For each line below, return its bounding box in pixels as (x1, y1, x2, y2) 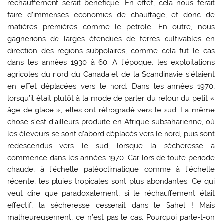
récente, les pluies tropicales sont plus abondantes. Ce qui (7, 176, 215, 186)
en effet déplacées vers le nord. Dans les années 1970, (7, 81, 215, 91)
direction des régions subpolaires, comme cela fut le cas (7, 46, 215, 55)
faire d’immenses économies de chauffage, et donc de (7, 10, 215, 19)
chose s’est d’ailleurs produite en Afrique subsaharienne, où (7, 117, 215, 126)
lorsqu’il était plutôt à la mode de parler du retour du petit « (7, 93, 215, 103)
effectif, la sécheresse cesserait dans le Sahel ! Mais (7, 200, 215, 210)
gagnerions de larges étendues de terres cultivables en (7, 34, 215, 43)
